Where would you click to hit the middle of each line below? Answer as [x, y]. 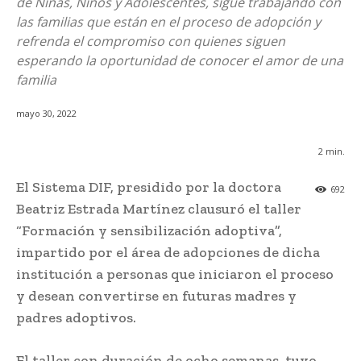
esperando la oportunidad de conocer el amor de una [180, 60]
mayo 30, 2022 [46, 114]
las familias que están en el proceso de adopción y [168, 22]
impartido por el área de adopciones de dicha [168, 253]
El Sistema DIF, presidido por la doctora [149, 187]
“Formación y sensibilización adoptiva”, [149, 231]
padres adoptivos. [76, 318]
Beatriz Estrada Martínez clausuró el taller [159, 209]
